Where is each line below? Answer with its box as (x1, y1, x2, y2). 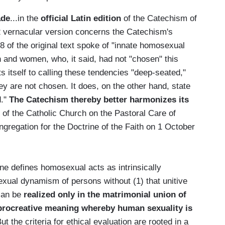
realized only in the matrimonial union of (24, 189, 186, 199)
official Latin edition (41, 13, 121, 23)
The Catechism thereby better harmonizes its (9, 94, 189, 104)
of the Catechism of (121, 13, 197, 23)
